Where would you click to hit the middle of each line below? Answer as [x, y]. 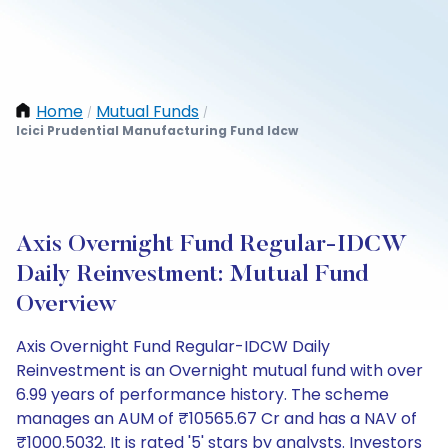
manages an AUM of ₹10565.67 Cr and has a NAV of [216, 418]
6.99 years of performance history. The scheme [202, 394]
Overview [66, 305]
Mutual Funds [147, 111]
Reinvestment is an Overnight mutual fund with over [219, 370]
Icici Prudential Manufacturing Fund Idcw [157, 130]
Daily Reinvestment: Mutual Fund [192, 275]
